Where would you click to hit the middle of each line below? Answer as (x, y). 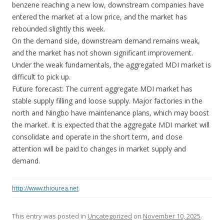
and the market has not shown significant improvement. (102, 53)
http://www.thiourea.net (45, 188)
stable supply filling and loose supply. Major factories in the (107, 101)
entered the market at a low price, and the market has (99, 17)
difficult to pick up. (41, 77)
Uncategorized (110, 216)
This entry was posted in (50, 216)
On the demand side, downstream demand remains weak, (106, 41)
